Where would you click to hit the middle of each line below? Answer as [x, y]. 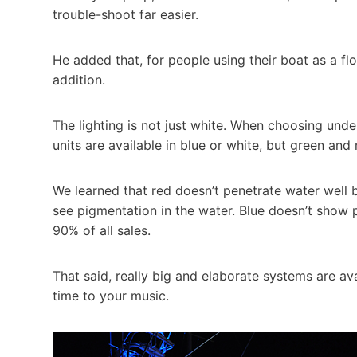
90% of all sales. [102, 230]
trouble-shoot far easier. [127, 14]
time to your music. [111, 295]
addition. [79, 79]
